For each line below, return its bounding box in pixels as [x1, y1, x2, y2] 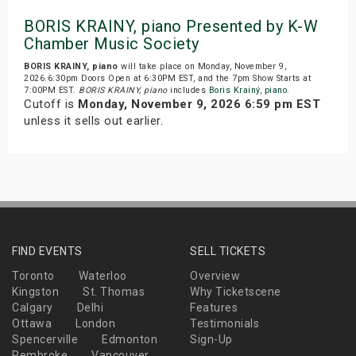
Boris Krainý [208, 85, 260, 96]
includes [167, 85, 209, 96]
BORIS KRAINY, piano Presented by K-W [24, 17, 318, 37]
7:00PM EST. [24, 85, 79, 96]
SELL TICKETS [190, 245, 265, 258]
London [75, 317, 115, 331]
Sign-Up [190, 333, 233, 346]
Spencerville [12, 333, 78, 346]
